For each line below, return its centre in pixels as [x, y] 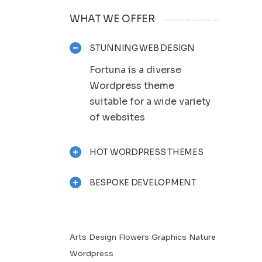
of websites [117, 117]
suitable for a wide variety [150, 101]
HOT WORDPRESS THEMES [146, 152]
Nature [202, 237]
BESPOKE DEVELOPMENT [143, 182]
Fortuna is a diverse [135, 70]
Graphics [169, 237]
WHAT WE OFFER [112, 19]
